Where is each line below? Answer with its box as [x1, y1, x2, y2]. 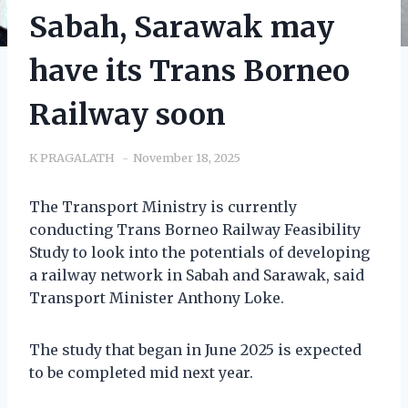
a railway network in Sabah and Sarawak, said [29, 265, 364, 284]
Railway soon [29, 96, 226, 133]
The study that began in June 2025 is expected [29, 340, 362, 359]
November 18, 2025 [133, 149, 240, 165]
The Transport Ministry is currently [29, 197, 297, 216]
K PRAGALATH [29, 149, 115, 165]
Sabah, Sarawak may [29, 8, 334, 46]
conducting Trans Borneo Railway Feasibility [29, 219, 361, 239]
